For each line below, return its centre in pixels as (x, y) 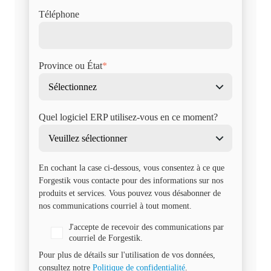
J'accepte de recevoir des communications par (146, 227)
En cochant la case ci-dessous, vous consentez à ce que (132, 168)
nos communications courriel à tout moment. (115, 206)
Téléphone (59, 14)
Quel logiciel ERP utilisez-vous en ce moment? (128, 117)
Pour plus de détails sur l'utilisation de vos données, (127, 255)
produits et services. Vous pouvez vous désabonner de (130, 193)
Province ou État (70, 66)
